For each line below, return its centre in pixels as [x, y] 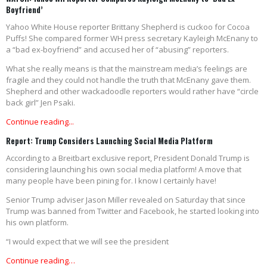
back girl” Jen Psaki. [41, 103]
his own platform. [37, 223]
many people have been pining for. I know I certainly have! [111, 181]
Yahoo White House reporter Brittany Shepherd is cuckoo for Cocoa [128, 27]
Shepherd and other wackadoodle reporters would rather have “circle [132, 91]
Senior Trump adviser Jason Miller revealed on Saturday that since [126, 200]
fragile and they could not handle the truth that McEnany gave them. [128, 80]
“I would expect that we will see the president [87, 242]
